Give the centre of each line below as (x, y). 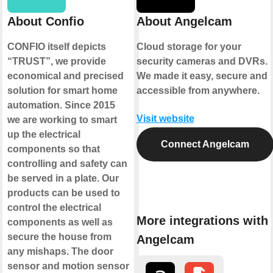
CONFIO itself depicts (57, 47)
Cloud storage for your (189, 47)
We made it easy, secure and (202, 76)
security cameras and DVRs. (202, 62)
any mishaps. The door (60, 252)
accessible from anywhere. (198, 91)
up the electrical (44, 135)
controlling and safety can (67, 164)
